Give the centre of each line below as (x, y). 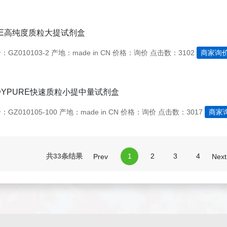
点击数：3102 (172, 53)
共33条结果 (65, 156)
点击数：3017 (180, 112)
